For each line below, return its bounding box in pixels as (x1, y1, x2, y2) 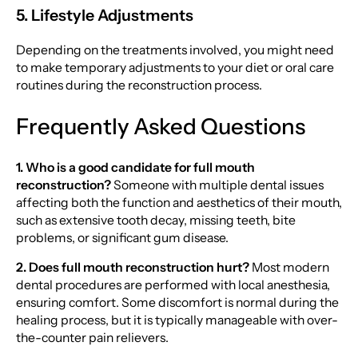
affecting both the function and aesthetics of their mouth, (15, 194, 342, 210)
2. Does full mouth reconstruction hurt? (15, 260, 249, 276)
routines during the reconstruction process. (15, 78, 262, 93)
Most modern (249, 260, 329, 276)
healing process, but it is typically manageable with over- (15, 312, 338, 328)
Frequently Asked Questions (15, 113, 305, 141)
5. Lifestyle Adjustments (15, 5, 193, 25)
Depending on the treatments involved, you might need (15, 42, 334, 58)
